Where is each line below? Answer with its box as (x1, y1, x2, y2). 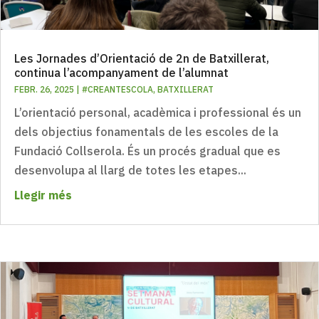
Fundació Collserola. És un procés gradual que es (14, 143, 281, 158)
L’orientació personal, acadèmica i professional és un (14, 105, 301, 120)
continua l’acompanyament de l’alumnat (14, 65, 229, 80)
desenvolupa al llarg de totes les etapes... (14, 162, 246, 177)
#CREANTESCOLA (82, 83, 153, 95)
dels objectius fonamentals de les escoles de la (14, 124, 278, 139)
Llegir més (14, 187, 72, 202)
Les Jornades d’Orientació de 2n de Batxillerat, (14, 51, 269, 66)
